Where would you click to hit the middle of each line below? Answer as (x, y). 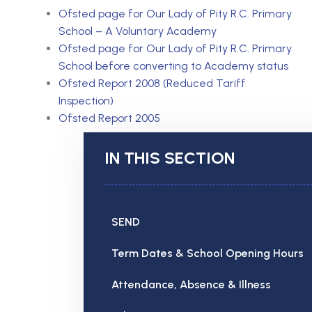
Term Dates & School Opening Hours (208, 253)
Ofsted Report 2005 (109, 118)
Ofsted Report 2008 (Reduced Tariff (152, 83)
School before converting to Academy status (173, 65)
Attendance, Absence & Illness (191, 284)
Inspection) (86, 100)
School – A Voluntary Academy (138, 31)
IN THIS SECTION (170, 157)
